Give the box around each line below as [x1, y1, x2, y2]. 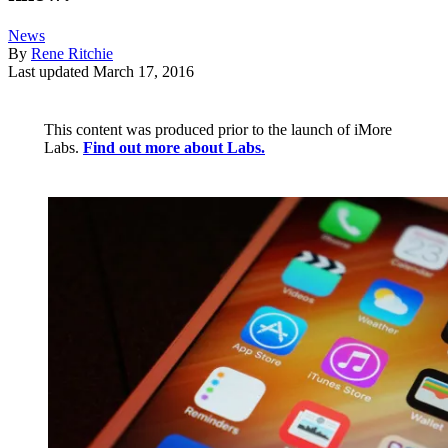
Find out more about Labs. [83, 139, 265, 157]
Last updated [8, 63, 93, 81]
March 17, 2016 [93, 63, 194, 81]
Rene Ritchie [31, 45, 113, 63]
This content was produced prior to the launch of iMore [44, 121, 392, 139]
